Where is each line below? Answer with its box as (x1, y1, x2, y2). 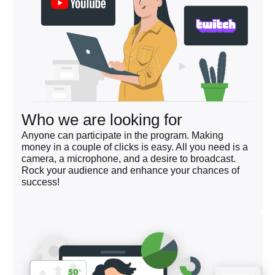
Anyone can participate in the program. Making (21, 130, 223, 141)
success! (21, 177, 60, 188)
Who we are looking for (21, 110, 182, 130)
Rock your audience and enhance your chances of (21, 165, 239, 176)
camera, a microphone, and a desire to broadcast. (21, 153, 236, 165)
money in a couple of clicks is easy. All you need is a (21, 142, 248, 153)
